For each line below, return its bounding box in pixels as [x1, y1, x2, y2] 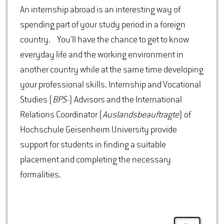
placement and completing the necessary [20, 155, 171, 165]
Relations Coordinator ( [20, 110, 102, 120]
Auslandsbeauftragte [102, 110, 179, 120]
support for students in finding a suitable [20, 140, 166, 150]
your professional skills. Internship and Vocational [20, 80, 201, 90]
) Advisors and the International [69, 95, 182, 105]
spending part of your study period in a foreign [20, 20, 185, 30]
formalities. [20, 170, 61, 180]
